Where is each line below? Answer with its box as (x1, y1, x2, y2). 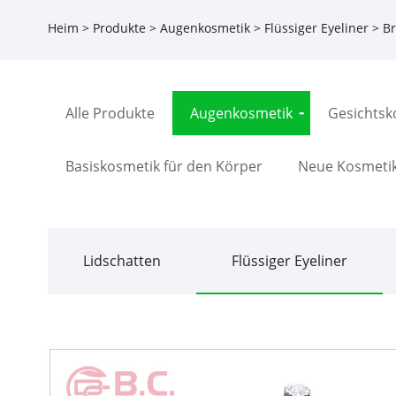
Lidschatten (82, 250, 161, 270)
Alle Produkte (65, 103, 155, 123)
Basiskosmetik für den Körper (65, 156, 263, 176)
